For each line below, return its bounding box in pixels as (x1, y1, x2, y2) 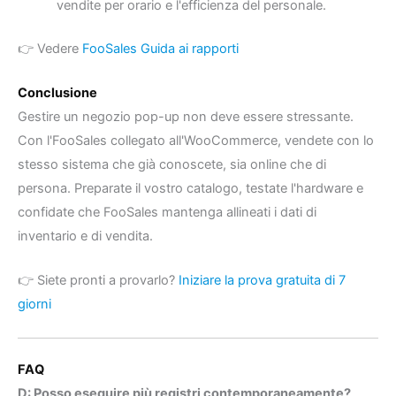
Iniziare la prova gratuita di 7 (179, 272, 346, 289)
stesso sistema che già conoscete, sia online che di (18, 156, 326, 173)
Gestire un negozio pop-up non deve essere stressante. (18, 109, 354, 126)
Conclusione (18, 85, 97, 102)
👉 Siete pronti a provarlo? (18, 272, 179, 289)
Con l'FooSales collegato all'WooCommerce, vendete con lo (18, 133, 374, 149)
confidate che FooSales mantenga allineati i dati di (18, 204, 316, 221)
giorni (18, 296, 51, 313)
